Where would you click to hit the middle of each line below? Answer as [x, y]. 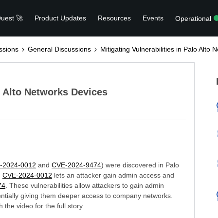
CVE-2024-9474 [76, 165]
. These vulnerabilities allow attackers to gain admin [85, 185]
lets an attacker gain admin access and [113, 175]
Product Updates [61, 18]
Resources [115, 18]
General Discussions [59, 49]
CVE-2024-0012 [27, 175]
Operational [193, 18]
